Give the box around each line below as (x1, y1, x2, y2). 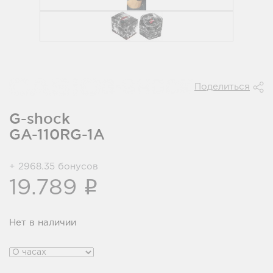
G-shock (9, 110, 70, 126)
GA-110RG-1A (9, 126, 105, 142)
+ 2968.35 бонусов (9, 163, 98, 171)
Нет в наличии (9, 219, 76, 227)
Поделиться (194, 83, 250, 91)
